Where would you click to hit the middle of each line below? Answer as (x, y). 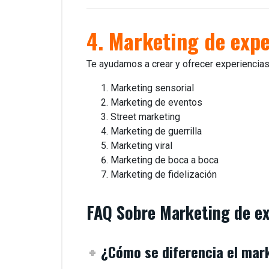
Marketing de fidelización (164, 175)
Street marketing (145, 117)
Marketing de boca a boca (165, 160)
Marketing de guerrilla (156, 131)
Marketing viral (141, 146)
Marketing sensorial (152, 88)
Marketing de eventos (156, 103)
